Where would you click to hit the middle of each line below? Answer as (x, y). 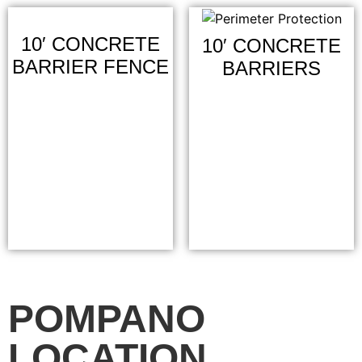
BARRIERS (271, 68)
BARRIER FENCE (90, 67)
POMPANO (107, 319)
